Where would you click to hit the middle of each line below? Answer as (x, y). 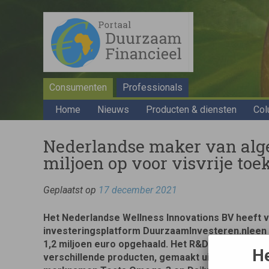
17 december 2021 (138, 190)
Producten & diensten (191, 110)
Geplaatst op (71, 190)
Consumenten (78, 87)
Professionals (153, 87)
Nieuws (113, 110)
